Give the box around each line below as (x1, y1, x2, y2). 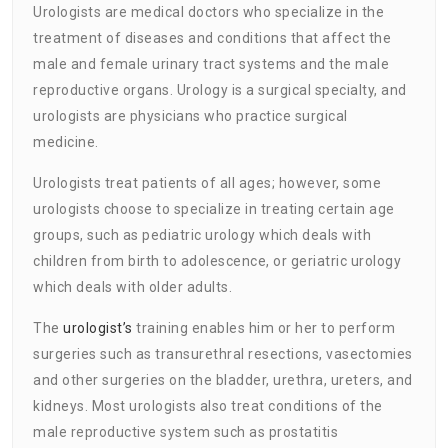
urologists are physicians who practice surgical (33, 107, 348, 124)
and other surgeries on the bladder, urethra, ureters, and (33, 371, 413, 388)
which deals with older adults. (33, 278, 232, 295)
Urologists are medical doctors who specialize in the (33, 3, 384, 20)
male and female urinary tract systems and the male (33, 55, 389, 72)
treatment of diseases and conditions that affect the (33, 29, 391, 46)
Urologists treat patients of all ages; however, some (33, 174, 381, 191)
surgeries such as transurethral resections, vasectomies (33, 345, 413, 362)
